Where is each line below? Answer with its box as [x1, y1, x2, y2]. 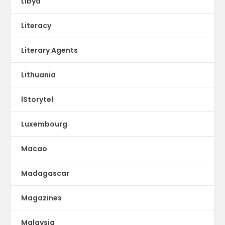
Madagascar [21, 168, 70, 178]
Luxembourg [21, 119, 68, 129]
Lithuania [21, 69, 56, 80]
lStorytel [21, 94, 54, 104]
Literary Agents [21, 45, 78, 55]
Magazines [21, 192, 62, 203]
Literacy [21, 20, 52, 31]
